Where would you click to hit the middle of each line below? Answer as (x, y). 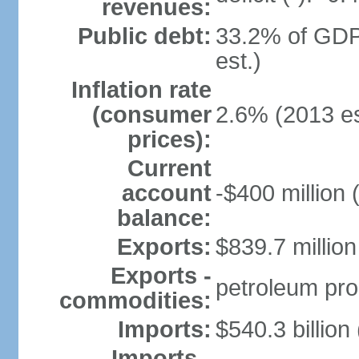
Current (169, 168)
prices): (169, 139)
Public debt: (144, 36)
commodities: (135, 301)
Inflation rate (141, 90)
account (166, 193)
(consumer (151, 115)
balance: (164, 218)
